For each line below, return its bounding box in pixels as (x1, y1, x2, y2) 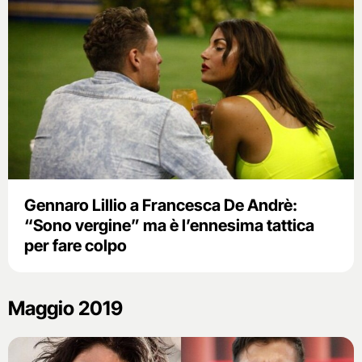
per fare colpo (24, 236, 127, 256)
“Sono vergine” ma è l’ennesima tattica (24, 216, 314, 236)
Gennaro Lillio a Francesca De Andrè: (24, 196, 297, 216)
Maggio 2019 (8, 297, 123, 321)
